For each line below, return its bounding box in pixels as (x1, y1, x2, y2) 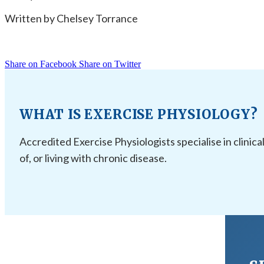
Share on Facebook (5, 58, 79, 69)
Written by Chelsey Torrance (5, 11, 138, 25)
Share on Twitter (79, 58, 141, 69)
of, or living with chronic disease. (19, 151, 167, 164)
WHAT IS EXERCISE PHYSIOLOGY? (19, 105, 258, 123)
